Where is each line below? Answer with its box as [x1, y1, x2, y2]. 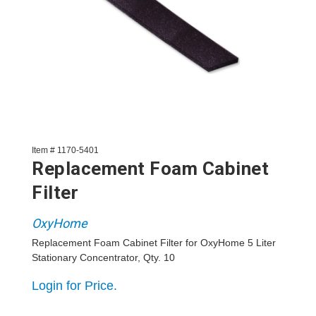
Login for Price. [32, 279, 117, 293]
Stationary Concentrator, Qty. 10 [32, 252, 175, 263]
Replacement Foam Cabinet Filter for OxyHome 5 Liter [32, 237, 276, 248]
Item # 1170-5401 [32, 145, 99, 155]
